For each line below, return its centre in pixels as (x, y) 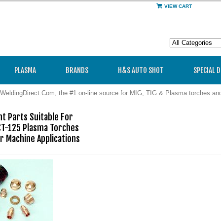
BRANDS (77, 70)
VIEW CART (178, 6)
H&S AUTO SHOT (141, 70)
